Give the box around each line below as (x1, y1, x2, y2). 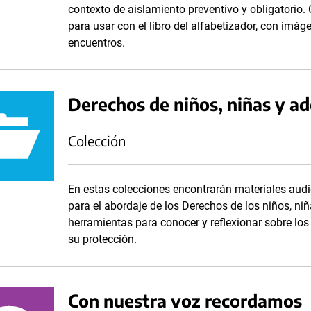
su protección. (68, 233, 137, 246)
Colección (68, 132, 126, 149)
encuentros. (68, 36, 125, 49)
